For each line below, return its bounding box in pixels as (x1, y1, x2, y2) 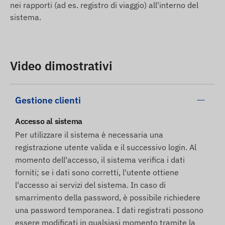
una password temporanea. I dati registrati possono (15, 205, 203, 215)
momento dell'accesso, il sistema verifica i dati (15, 155, 185, 165)
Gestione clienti (15, 94, 81, 106)
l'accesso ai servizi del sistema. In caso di (15, 180, 166, 190)
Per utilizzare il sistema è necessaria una (15, 130, 163, 140)
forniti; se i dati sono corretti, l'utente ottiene (15, 167, 179, 178)
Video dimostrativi (10, 58, 113, 74)
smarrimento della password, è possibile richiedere (15, 192, 200, 203)
